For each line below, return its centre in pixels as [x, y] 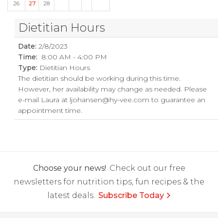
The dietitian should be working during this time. [100, 78]
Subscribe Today [131, 195]
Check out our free [147, 168]
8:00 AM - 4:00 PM [73, 57]
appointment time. [50, 110]
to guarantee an [178, 100]
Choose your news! [69, 168]
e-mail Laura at [44, 100]
